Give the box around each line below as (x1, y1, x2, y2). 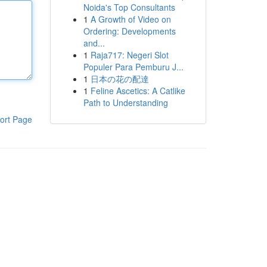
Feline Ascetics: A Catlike (90, 85, 185, 97)
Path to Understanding (83, 97, 168, 108)
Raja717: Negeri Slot (90, 49, 169, 61)
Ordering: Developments (83, 25, 176, 37)
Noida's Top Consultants (83, 1, 175, 13)
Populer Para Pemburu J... (83, 61, 184, 73)
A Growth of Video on (90, 13, 171, 25)
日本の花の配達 (90, 73, 149, 85)
